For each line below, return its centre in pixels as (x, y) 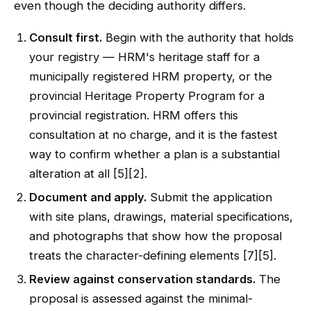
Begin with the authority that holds (198, 37)
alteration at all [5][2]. (88, 174)
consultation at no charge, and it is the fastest (153, 135)
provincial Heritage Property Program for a (147, 96)
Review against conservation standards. (142, 279)
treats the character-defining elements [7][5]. (153, 255)
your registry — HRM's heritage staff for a (144, 57)
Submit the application (209, 197)
